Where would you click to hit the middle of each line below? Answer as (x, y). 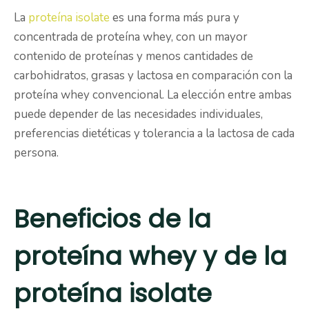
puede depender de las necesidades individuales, (138, 114)
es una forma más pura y (175, 18)
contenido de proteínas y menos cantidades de (133, 57)
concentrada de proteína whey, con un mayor (131, 37)
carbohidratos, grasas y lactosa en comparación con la (153, 76)
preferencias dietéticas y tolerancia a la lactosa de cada (154, 134)
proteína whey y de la (150, 257)
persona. (36, 153)
